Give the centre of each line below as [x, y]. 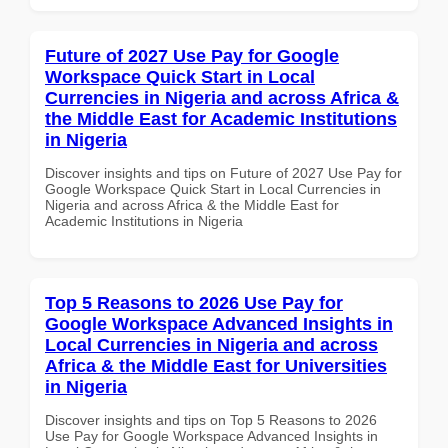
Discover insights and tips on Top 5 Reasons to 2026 [211, 419]
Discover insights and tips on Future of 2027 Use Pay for [223, 172]
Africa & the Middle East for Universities [216, 365]
